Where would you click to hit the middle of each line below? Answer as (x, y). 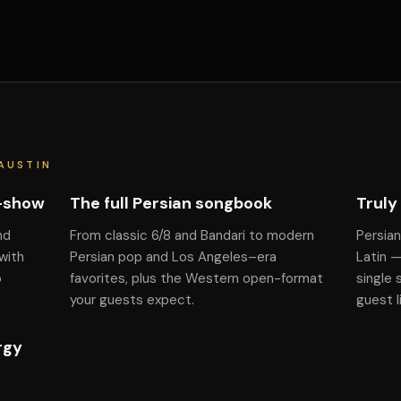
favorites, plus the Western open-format (196, 278)
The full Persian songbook (171, 203)
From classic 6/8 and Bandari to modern (192, 235)
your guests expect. (132, 300)
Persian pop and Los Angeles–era (173, 257)
